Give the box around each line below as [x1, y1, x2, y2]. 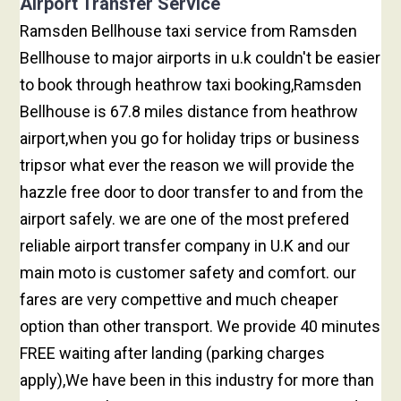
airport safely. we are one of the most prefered [20, 209, 350, 229]
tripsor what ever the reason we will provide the [20, 156, 355, 175]
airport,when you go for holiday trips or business [20, 129, 361, 149]
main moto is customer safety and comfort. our [20, 263, 357, 283]
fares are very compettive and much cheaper [20, 290, 339, 310]
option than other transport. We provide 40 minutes [20, 317, 381, 337]
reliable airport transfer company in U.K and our [20, 236, 351, 256]
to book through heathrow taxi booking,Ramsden [20, 75, 363, 95]
